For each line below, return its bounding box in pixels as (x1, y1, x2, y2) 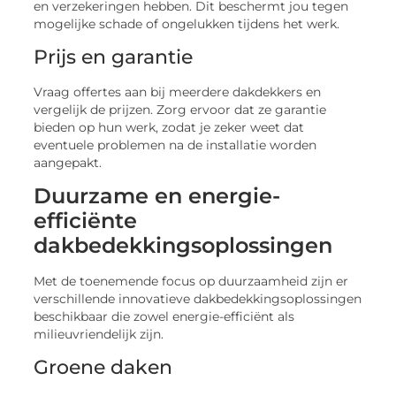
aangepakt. (34, 155, 103, 170)
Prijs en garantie (34, 44, 194, 69)
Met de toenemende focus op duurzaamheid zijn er (34, 274, 349, 289)
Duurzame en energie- (34, 183, 281, 209)
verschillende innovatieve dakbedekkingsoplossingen (34, 292, 362, 307)
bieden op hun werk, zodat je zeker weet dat (34, 119, 305, 134)
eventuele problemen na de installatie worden (34, 137, 317, 152)
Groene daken (34, 354, 173, 379)
